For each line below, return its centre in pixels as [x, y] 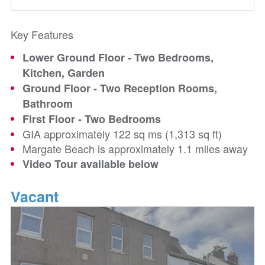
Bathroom [48, 104]
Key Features [42, 34]
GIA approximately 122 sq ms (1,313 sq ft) [122, 134]
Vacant [35, 196]
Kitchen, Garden [64, 73]
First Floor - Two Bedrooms [92, 119]
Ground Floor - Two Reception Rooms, [120, 88]
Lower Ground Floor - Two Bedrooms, [118, 57]
